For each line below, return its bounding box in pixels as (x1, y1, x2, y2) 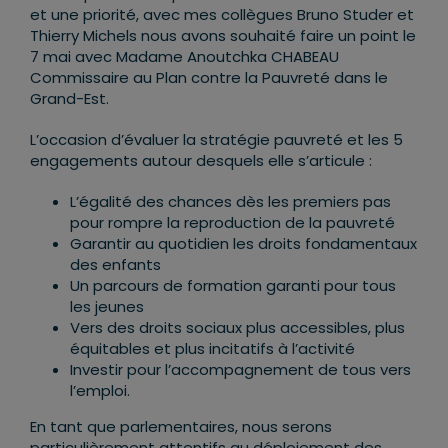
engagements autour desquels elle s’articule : (30, 149, 372, 171)
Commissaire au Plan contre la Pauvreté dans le (30, 66, 388, 88)
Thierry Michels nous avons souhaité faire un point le (30, 24, 416, 46)
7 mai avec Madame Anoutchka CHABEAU (30, 45, 339, 67)
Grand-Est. (30, 87, 109, 109)
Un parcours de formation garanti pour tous (70, 274, 396, 296)
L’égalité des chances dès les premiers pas (70, 190, 391, 212)
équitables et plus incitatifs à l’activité (70, 337, 355, 359)
